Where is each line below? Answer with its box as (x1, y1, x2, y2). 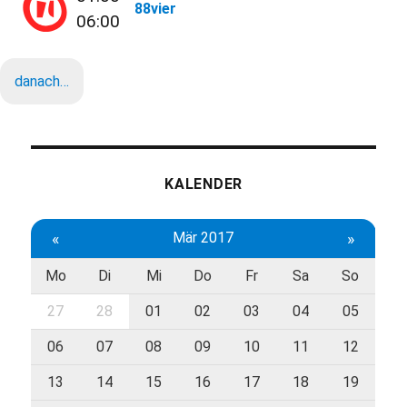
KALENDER (164, 175, 243, 194)
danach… (15, 73, 69, 91)
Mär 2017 (172, 229, 233, 247)
